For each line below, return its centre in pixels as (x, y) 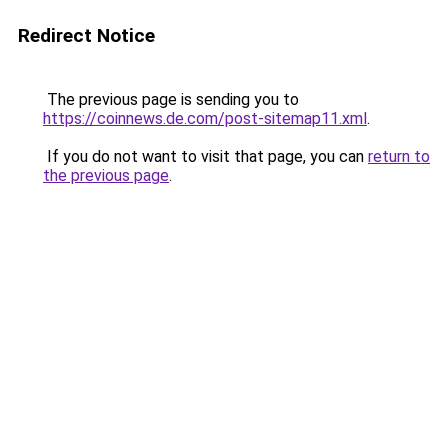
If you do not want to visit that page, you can (205, 156)
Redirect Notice (86, 35)
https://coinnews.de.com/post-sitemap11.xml (205, 118)
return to (399, 156)
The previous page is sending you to (171, 99)
